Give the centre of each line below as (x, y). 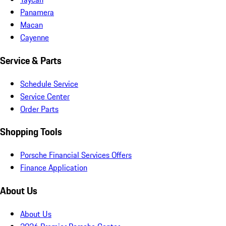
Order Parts (39, 109)
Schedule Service (49, 83)
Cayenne (35, 38)
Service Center (45, 96)
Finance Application (54, 168)
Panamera (37, 12)
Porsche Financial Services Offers (76, 155)
